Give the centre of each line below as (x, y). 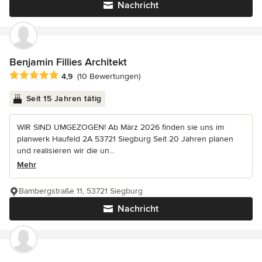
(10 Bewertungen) (109, 77)
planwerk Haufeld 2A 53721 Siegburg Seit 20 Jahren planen (125, 139)
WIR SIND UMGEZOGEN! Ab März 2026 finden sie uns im (120, 127)
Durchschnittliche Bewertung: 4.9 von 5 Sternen (107, 76)
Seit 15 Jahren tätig (64, 99)
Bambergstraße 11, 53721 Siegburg (81, 191)
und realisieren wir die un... (66, 151)
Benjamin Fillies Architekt (68, 62)
